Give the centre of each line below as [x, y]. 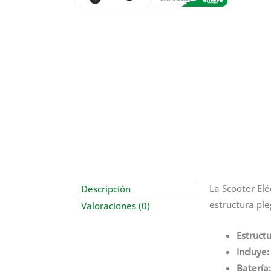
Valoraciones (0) [116, 205]
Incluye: [253, 252]
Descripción [106, 188]
